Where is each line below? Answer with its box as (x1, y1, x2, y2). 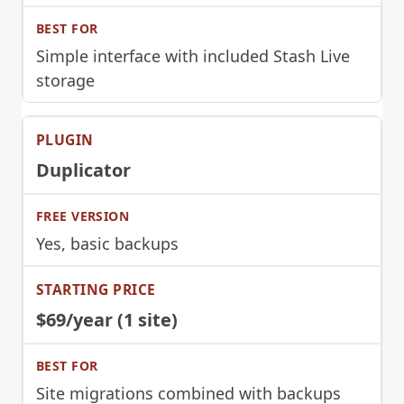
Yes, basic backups (36, 232, 179, 254)
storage (36, 69, 95, 91)
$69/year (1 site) (36, 307, 178, 332)
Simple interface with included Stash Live (36, 44, 350, 67)
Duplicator (36, 157, 131, 182)
